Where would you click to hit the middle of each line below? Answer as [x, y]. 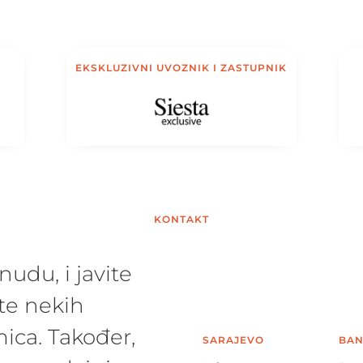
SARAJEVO [234, 340]
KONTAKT [181, 219]
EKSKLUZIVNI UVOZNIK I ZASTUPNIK [181, 67]
